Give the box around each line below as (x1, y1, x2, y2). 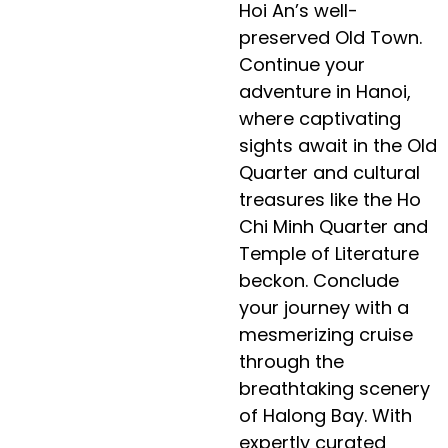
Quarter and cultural (239, 160, 421, 185)
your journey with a (239, 295, 410, 320)
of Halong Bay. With (239, 403, 413, 428)
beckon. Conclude (239, 268, 400, 293)
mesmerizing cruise (239, 322, 414, 347)
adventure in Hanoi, (239, 79, 412, 104)
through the (239, 349, 345, 374)
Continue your (239, 52, 366, 77)
